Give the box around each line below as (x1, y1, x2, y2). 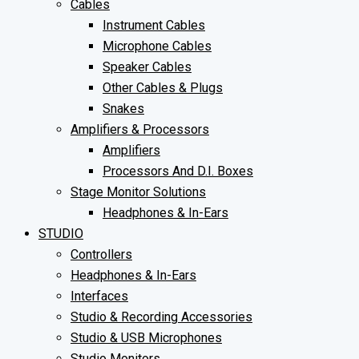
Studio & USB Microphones (71, 330, 222, 345)
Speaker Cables (103, 59, 192, 75)
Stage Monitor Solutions (71, 184, 206, 200)
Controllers (71, 247, 132, 262)
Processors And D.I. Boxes (103, 163, 253, 179)
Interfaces (71, 288, 128, 304)
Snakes (103, 101, 144, 116)
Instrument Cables (103, 18, 205, 33)
